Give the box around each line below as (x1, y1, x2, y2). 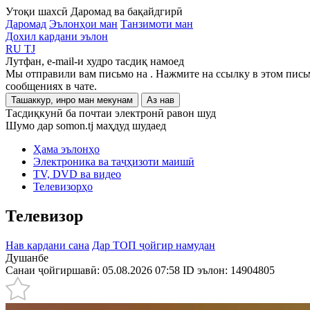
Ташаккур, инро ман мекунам (11, 95, 133, 105)
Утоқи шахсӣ (6, 6, 68, 17)
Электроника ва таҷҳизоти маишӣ (33, 156, 194, 167)
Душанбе (6, 251, 48, 264)
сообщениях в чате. (6, 80, 97, 92)
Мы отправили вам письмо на (6, 68, 150, 80)
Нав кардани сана (6, 239, 89, 251)
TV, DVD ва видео (33, 168, 121, 180)
